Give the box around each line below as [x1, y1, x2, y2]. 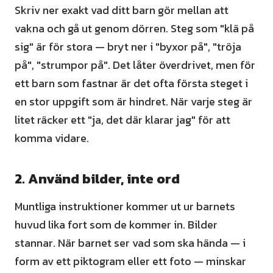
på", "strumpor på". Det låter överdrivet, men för [15, 57, 255, 73]
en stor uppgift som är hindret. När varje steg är [15, 93, 252, 110]
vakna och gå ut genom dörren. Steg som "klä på [15, 20, 254, 37]
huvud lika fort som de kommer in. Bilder [15, 216, 218, 233]
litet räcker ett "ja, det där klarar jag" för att [15, 112, 230, 128]
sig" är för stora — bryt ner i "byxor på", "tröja [15, 38, 241, 55]
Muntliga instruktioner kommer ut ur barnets [15, 198, 235, 214]
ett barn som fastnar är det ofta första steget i [15, 75, 248, 91]
